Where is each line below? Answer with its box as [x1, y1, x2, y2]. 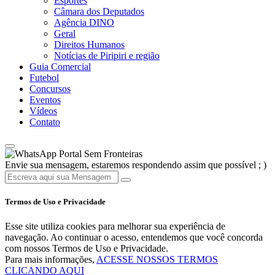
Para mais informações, [5, 254, 96, 265]
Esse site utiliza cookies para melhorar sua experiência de [5, 220, 225, 231]
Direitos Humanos [54, 39, 125, 50]
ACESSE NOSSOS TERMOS [96, 254, 218, 265]
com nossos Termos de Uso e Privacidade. [5, 242, 168, 254]
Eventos [29, 95, 61, 106]
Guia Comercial [29, 61, 91, 72]
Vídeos [29, 106, 57, 117]
